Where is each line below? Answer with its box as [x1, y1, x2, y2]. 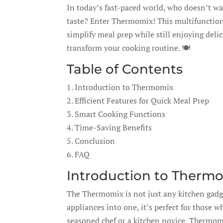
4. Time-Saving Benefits [67, 122, 152, 133]
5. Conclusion [67, 135, 115, 146]
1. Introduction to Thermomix [67, 82, 174, 93]
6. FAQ [67, 149, 90, 160]
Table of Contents [67, 61, 183, 77]
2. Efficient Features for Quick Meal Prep [67, 95, 210, 106]
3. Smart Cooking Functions [67, 109, 166, 119]
